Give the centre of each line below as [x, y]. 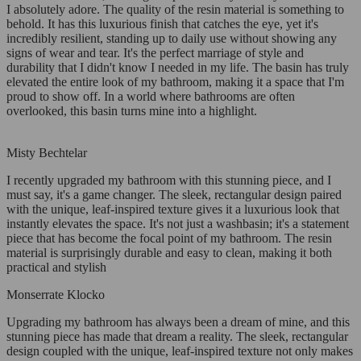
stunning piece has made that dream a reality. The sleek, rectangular [177, 337]
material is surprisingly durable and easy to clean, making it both [169, 253]
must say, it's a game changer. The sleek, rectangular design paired [174, 195]
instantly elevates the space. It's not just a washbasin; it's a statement [178, 224]
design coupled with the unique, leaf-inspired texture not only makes [180, 351]
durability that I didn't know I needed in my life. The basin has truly [178, 68]
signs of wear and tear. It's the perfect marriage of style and [155, 53]
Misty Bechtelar [47, 153]
